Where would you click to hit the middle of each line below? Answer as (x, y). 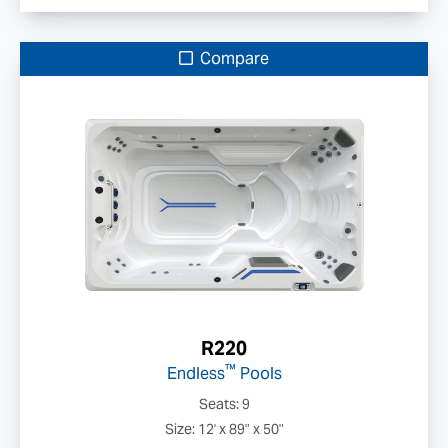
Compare (232, 58)
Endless (195, 373)
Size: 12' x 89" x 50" (224, 429)
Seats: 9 (224, 404)
